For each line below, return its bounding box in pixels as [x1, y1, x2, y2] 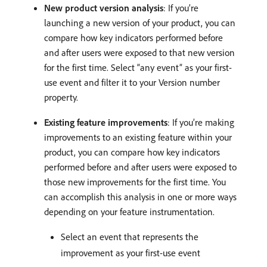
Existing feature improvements [44, 116, 167, 129]
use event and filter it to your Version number [44, 76, 220, 89]
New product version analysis [44, 2, 163, 14]
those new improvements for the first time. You [44, 176, 226, 188]
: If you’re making [167, 116, 234, 129]
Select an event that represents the [61, 231, 198, 243]
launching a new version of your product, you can [44, 17, 235, 29]
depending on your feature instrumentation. [44, 206, 215, 218]
